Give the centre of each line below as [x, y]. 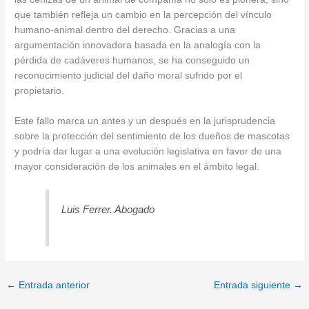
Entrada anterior [53, 286]
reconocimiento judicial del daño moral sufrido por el [129, 75]
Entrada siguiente [253, 286]
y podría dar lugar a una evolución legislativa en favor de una [148, 151]
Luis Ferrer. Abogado [108, 210]
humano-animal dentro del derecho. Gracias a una [125, 30]
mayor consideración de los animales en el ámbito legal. [137, 166]
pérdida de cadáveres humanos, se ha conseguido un [132, 60]
